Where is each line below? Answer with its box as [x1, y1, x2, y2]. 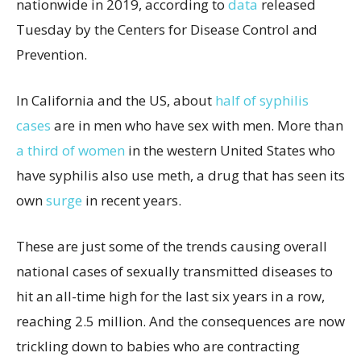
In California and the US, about [16, 91, 215, 110]
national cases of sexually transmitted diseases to [16, 262, 333, 280]
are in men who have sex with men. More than [51, 116, 343, 135]
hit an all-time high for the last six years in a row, [16, 287, 325, 305]
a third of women [16, 141, 125, 160]
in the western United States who [125, 141, 335, 160]
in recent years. [82, 191, 181, 210]
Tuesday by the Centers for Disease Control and [16, 20, 317, 39]
